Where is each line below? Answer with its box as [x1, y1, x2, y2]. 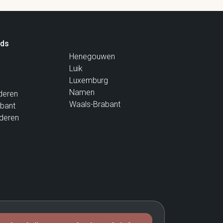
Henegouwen [69, 51, 115, 61]
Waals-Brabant [69, 99, 121, 109]
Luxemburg [69, 75, 109, 85]
